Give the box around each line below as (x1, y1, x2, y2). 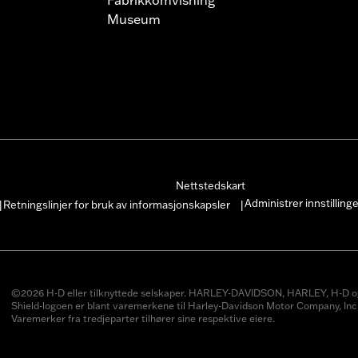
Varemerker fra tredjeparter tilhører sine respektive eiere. (10, 312, 275, 324)
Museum (107, 10, 161, 27)
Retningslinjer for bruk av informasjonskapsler (3, 197, 230, 211)
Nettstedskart (176, 178, 245, 192)
